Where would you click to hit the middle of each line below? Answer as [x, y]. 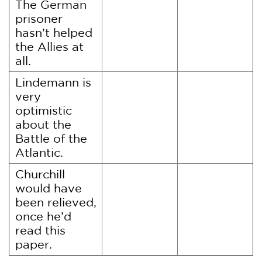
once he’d [43, 216]
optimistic [44, 110]
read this [40, 230]
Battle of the [51, 138]
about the [43, 124]
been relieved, [56, 202]
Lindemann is [53, 82]
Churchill [40, 174]
